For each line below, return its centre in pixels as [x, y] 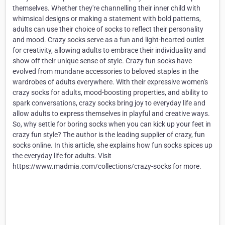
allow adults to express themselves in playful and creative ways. [111, 114]
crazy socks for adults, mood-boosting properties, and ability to [110, 93]
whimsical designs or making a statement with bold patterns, [107, 19]
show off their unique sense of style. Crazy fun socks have [102, 61]
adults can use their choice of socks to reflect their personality [108, 29]
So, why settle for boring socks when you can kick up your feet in [112, 124]
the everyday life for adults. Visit [62, 156]
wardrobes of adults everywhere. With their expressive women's [110, 82]
